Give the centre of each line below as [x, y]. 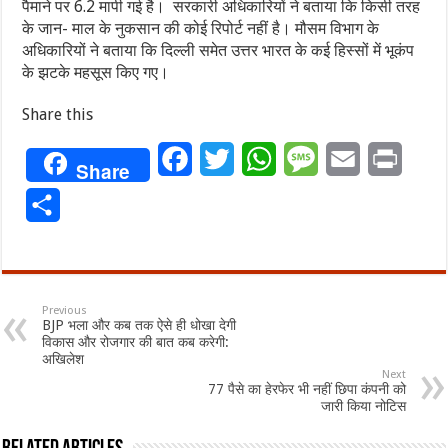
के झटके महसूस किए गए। [96, 73]
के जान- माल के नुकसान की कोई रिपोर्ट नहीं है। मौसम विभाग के [201, 29]
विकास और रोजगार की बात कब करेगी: [136, 342]
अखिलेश [63, 359]
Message [349, 159]
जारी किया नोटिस [363, 406]
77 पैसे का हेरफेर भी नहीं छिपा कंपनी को [306, 389]
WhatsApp [313, 159]
